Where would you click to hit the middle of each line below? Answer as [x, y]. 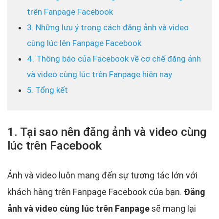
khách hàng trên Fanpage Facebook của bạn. [96, 192]
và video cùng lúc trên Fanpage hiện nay [99, 74]
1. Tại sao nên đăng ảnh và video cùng [107, 132]
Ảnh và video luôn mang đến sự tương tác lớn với [102, 175]
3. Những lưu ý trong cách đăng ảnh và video [108, 27]
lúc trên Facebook [55, 145]
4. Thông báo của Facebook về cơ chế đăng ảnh [114, 59]
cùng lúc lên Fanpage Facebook [84, 43]
